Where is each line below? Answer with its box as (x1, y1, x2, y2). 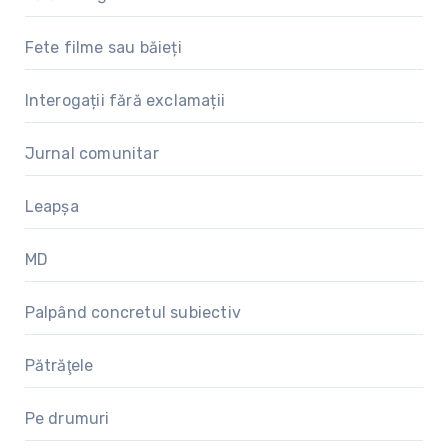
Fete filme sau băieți (24, 37, 182, 57)
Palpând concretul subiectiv (24, 302, 241, 322)
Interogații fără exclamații (24, 90, 225, 110)
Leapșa (24, 196, 79, 216)
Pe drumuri (24, 408, 110, 428)
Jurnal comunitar (24, 143, 159, 163)
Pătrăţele (24, 355, 94, 375)
